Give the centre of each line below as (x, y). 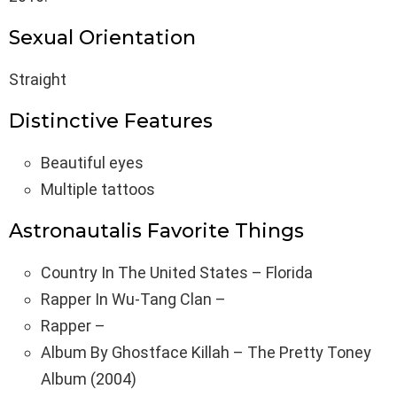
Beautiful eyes (92, 163)
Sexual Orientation (102, 38)
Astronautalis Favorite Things (156, 231)
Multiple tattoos (98, 190)
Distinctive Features (111, 121)
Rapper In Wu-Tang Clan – (133, 300)
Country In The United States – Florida (177, 273)
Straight (38, 80)
